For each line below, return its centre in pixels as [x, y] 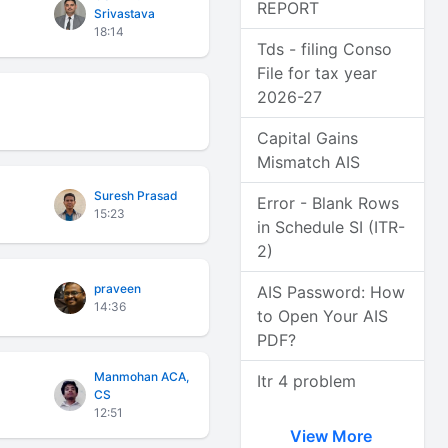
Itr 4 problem [307, 381]
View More [332, 436]
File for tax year [317, 73]
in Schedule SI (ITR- [331, 227]
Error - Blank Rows [328, 203]
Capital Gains [308, 138]
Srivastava [125, 13]
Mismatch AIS [309, 162]
